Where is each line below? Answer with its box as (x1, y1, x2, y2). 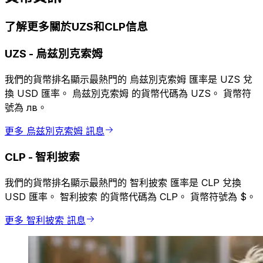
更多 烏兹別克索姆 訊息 (5, 124, 104, 137)
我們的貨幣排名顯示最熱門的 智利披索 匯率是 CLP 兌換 (5, 177, 241, 189)
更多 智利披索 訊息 (5, 214, 86, 227)
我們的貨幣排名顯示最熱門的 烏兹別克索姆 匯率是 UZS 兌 (5, 73, 252, 85)
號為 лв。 (5, 101, 47, 113)
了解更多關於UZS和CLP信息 (5, 20, 148, 34)
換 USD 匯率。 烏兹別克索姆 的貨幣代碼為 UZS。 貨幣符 (5, 87, 251, 99)
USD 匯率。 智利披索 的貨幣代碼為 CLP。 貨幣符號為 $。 (5, 191, 256, 203)
